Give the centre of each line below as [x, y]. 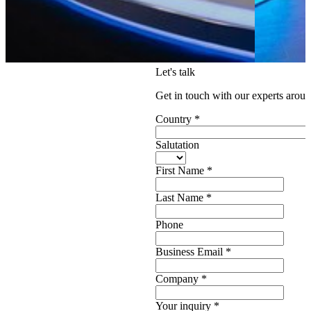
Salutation [177, 145]
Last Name [181, 198]
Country [175, 119]
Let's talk [175, 72]
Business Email [191, 252]
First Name [181, 171]
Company [178, 279]
